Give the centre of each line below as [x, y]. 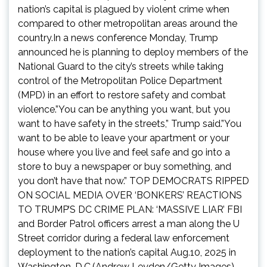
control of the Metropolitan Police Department [120, 81]
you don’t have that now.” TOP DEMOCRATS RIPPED [133, 181]
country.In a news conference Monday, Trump [118, 38]
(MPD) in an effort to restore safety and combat [122, 95]
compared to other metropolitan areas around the [128, 24]
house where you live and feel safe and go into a [124, 153]
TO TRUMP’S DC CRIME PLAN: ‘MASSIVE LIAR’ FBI [130, 210]
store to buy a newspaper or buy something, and [125, 167]
